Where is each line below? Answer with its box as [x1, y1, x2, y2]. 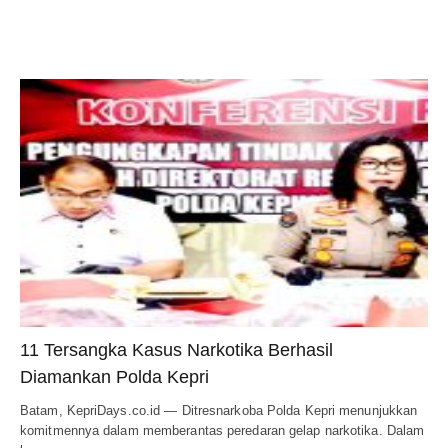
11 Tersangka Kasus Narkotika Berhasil [20, 340, 333, 361]
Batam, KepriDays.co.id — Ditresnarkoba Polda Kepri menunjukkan [20, 403, 418, 419]
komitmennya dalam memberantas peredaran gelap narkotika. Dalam [20, 423, 425, 439]
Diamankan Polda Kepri [20, 367, 209, 388]
